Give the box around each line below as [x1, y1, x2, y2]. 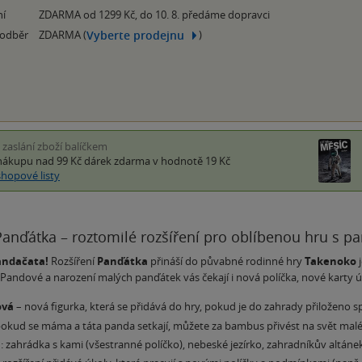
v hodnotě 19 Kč [150, 154, 230, 169]
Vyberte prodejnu [86, 27, 184, 43]
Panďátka [97, 254, 148, 269]
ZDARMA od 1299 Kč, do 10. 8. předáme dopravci [39, 7, 270, 23]
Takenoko [305, 254, 356, 269]
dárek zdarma [84, 154, 150, 169]
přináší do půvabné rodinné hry [148, 254, 305, 269]
